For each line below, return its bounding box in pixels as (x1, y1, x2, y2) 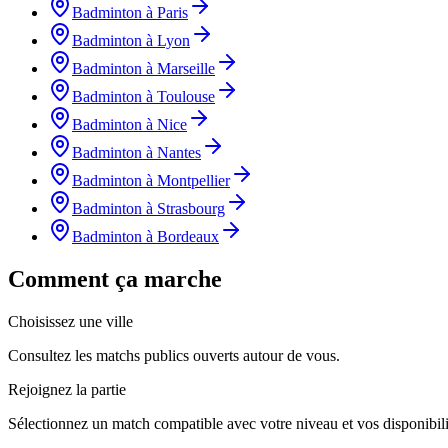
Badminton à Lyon (72, 31, 190, 49)
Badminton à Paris (72, 3, 188, 21)
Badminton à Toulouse (72, 87, 215, 105)
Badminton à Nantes (72, 143, 201, 161)
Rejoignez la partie (8, 380, 126, 398)
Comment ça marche (8, 265, 222, 292)
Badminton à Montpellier (72, 171, 230, 189)
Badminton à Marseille (72, 59, 215, 77)
